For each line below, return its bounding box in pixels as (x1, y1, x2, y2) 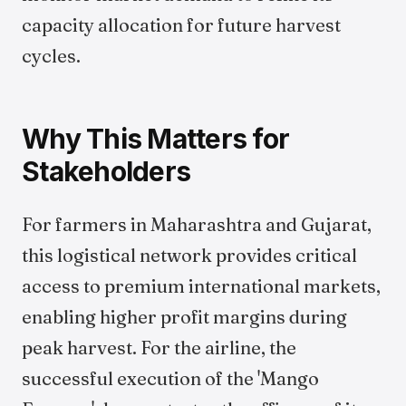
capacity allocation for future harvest (22, 14, 341, 36)
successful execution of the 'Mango (22, 367, 319, 390)
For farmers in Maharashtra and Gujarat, (22, 213, 372, 236)
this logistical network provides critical (22, 244, 357, 266)
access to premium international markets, (22, 275, 381, 297)
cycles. (22, 44, 81, 67)
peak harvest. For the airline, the (22, 336, 296, 359)
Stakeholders (22, 155, 190, 188)
